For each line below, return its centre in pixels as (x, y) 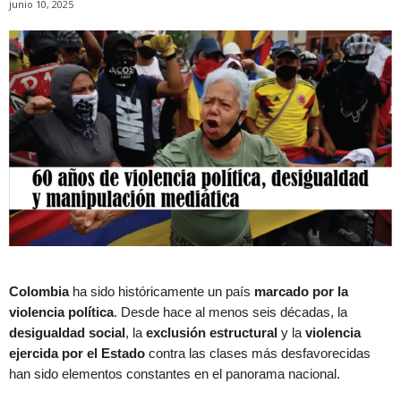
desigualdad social (67, 332)
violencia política (61, 311)
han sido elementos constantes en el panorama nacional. (176, 373)
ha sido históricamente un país (163, 291)
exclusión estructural (213, 332)
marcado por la (301, 291)
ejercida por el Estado (79, 353)
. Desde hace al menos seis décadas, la (230, 311)
